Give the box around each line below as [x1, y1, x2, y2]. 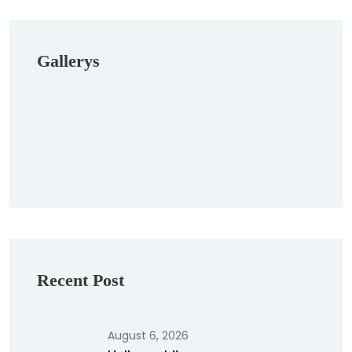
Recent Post [37, 270, 124, 290]
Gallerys [37, 51, 100, 71]
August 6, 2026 [108, 328, 189, 343]
